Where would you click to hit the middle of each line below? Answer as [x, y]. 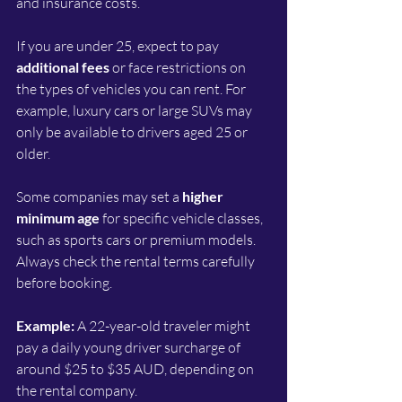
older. [33, 154]
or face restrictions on [179, 68]
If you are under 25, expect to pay [119, 46]
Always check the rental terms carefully [137, 262]
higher [204, 197]
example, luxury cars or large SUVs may [135, 111]
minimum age [58, 218]
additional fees [63, 67]
